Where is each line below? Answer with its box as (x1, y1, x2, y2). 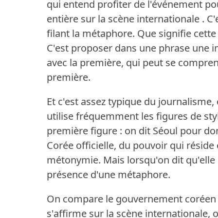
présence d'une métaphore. (47, 167, 170, 181)
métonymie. (47, 153, 101, 166)
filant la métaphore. (47, 26, 135, 40)
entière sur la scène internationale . (47, 12, 204, 25)
